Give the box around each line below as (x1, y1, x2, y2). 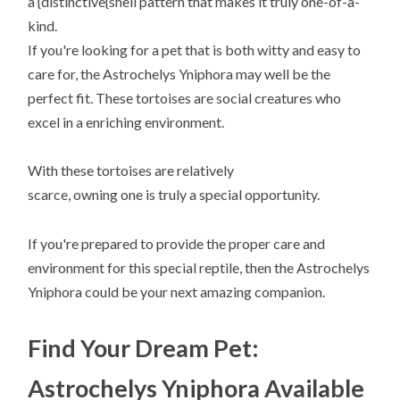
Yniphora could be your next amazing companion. (28, 282, 326, 300)
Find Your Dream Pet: (28, 332, 260, 362)
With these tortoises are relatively (28, 162, 235, 179)
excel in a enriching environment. (28, 113, 225, 131)
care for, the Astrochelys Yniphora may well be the (28, 65, 331, 83)
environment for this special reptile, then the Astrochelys (28, 258, 371, 276)
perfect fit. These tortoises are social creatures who (28, 89, 342, 107)
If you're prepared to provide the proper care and (28, 234, 326, 252)
